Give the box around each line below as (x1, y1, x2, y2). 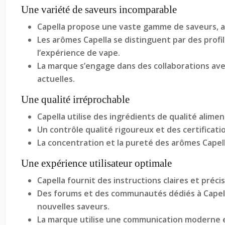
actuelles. (37, 73, 75, 84)
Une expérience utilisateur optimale (21, 157, 172, 169)
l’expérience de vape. (37, 47, 120, 58)
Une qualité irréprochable (21, 93, 130, 105)
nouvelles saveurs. (37, 201, 109, 212)
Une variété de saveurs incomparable (21, 4, 177, 16)
